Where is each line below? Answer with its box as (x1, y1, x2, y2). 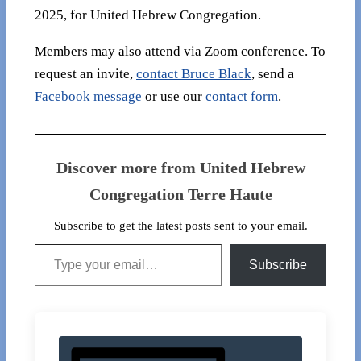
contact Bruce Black (136, 66, 251, 82)
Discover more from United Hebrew (56, 159, 305, 177)
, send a (251, 66, 294, 82)
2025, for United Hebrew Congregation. (35, 7, 261, 23)
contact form (205, 89, 278, 105)
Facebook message (35, 89, 142, 105)
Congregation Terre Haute (89, 185, 272, 204)
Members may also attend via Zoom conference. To (35, 44, 326, 60)
